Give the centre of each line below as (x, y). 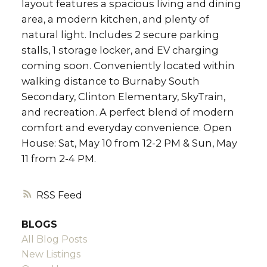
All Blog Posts (54, 239)
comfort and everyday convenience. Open (126, 128)
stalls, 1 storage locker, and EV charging (120, 50)
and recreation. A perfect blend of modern (128, 112)
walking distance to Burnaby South (110, 81)
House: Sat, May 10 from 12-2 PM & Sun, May (129, 143)
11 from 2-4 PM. (58, 159)
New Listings (51, 254)
